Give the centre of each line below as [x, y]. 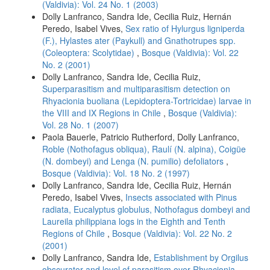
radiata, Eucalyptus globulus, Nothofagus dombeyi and [146, 209]
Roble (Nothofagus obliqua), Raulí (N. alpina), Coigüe [144, 149]
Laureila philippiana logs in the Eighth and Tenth [134, 221]
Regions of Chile [75, 234]
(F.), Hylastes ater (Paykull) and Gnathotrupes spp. [139, 41]
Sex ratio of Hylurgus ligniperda [185, 29]
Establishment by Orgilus [201, 258]
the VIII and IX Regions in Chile [103, 113]
